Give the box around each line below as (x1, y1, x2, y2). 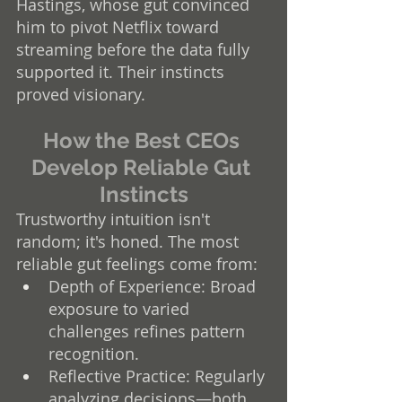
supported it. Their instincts (16, 60, 229, 83)
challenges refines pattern (48, 319, 249, 342)
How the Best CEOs (42, 127, 245, 153)
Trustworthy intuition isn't (16, 207, 214, 230)
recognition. (48, 342, 139, 364)
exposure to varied (48, 297, 194, 319)
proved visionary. (16, 83, 145, 105)
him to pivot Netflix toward (16, 15, 223, 38)
